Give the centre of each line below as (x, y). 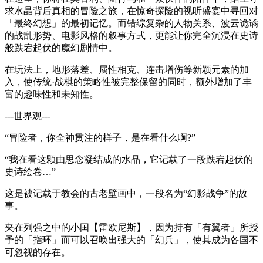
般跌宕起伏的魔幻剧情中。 (61, 48)
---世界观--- (28, 116)
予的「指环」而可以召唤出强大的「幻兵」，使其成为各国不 (131, 240)
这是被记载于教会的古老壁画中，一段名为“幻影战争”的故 (126, 193)
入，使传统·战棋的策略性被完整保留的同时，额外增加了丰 (128, 82)
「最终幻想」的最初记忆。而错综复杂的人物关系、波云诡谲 (131, 23)
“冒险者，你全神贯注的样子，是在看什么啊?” (100, 137)
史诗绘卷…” (30, 171)
